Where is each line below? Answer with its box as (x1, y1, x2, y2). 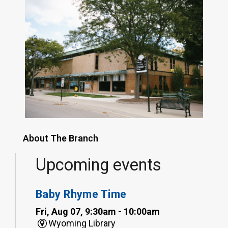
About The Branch (23, 133, 98, 144)
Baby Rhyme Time (36, 187, 127, 201)
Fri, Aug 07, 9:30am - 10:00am (36, 206, 160, 217)
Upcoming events (36, 155, 161, 175)
